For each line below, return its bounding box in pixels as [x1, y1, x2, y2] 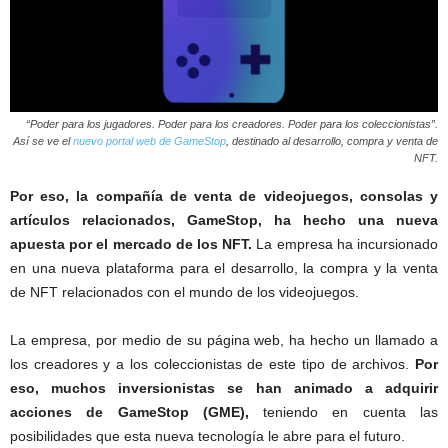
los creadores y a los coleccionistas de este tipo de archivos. [10, 355, 415, 372]
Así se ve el [13, 134, 73, 147]
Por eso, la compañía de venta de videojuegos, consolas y [10, 187, 438, 204]
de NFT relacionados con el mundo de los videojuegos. [10, 283, 359, 300]
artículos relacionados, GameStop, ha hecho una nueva [10, 211, 438, 228]
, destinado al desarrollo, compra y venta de [226, 134, 438, 147]
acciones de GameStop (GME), [10, 403, 249, 420]
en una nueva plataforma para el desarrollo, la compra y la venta [10, 259, 438, 276]
